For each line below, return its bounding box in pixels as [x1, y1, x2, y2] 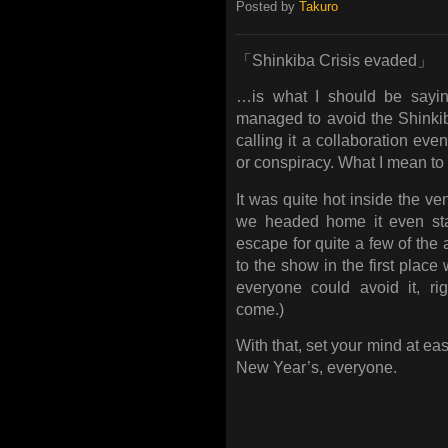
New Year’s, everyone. [236, 359, 397, 377]
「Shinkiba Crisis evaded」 [236, 51, 433, 69]
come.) [236, 300, 284, 318]
